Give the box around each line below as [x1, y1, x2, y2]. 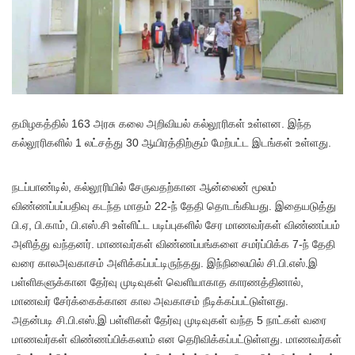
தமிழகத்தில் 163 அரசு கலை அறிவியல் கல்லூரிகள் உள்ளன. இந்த [12, 116, 311, 130]
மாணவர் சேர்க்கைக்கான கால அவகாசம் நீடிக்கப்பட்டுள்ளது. [12, 294, 288, 307]
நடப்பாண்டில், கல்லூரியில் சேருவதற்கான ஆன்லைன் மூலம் [12, 180, 277, 193]
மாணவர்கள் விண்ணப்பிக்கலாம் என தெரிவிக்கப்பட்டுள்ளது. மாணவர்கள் [12, 332, 342, 345]
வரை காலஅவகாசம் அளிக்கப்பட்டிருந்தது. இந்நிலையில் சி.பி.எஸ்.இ [12, 256, 318, 269]
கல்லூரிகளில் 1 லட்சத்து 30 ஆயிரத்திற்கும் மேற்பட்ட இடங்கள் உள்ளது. [12, 136, 331, 149]
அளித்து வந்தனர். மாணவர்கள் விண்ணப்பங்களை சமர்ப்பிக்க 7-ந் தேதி [12, 237, 335, 250]
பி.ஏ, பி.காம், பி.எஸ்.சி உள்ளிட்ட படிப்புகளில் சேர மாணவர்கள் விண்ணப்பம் [12, 218, 340, 231]
